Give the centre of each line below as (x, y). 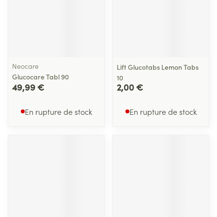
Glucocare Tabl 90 (40, 77)
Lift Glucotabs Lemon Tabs (158, 67)
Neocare (25, 66)
